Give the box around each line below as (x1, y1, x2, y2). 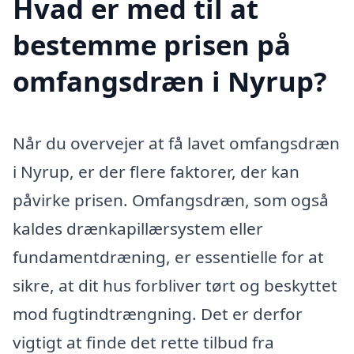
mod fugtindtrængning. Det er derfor (13, 302, 303, 325)
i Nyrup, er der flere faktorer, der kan (13, 160, 299, 183)
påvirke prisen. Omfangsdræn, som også (13, 188, 329, 211)
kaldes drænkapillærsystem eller (13, 217, 263, 239)
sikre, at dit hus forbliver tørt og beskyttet (13, 273, 337, 296)
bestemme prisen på (13, 25, 291, 63)
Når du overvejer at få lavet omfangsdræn (13, 131, 340, 154)
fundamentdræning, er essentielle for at (13, 245, 324, 268)
